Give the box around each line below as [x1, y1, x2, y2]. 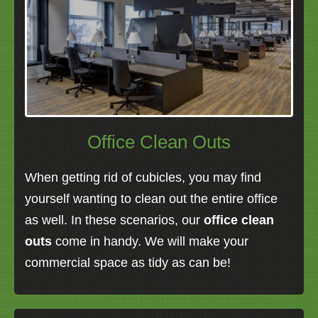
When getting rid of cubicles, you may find [25, 170, 261, 185]
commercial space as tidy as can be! [25, 256, 231, 270]
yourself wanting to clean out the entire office [25, 192, 278, 207]
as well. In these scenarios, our [25, 213, 204, 228]
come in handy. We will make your [55, 234, 248, 249]
